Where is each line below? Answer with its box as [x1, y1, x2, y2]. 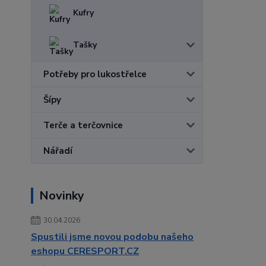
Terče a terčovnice [43, 119, 123, 131]
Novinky [39, 188, 84, 204]
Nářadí [43, 145, 72, 157]
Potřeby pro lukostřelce [43, 68, 147, 80]
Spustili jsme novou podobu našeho [31, 230, 194, 243]
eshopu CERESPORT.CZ [31, 245, 139, 258]
